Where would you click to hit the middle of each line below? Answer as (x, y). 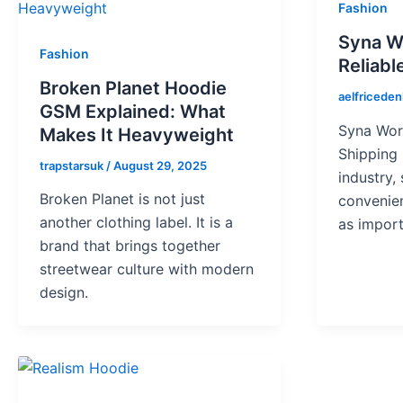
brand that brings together (130, 246)
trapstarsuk (73, 165)
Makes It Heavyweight (137, 134)
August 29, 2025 (160, 165)
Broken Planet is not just (122, 199)
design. (64, 293)
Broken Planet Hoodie (133, 88)
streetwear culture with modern (147, 269)
